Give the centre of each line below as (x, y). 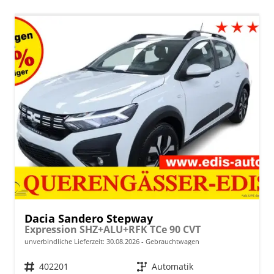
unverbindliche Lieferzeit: (65, 241)
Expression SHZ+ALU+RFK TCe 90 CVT (113, 229)
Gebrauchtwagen (172, 241)
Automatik (172, 266)
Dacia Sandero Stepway (89, 218)
